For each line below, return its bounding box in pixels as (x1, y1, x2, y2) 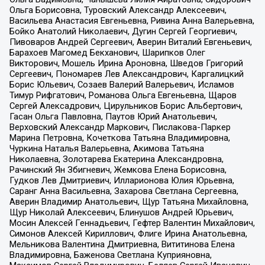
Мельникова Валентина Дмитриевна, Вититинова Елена (9, 238, 235, 250)
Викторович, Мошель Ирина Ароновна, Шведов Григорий (9, 57, 243, 69)
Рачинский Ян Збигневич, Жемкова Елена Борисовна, (9, 164, 227, 175)
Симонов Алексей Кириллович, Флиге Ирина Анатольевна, (9, 228, 247, 239)
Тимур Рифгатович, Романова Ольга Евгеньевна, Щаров (9, 89, 237, 101)
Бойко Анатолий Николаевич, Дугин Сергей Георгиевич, (9, 25, 237, 37)
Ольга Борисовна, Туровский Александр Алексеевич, (9, 4, 227, 15)
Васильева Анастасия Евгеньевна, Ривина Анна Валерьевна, (9, 15, 254, 26)
